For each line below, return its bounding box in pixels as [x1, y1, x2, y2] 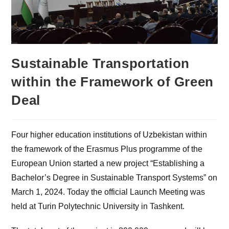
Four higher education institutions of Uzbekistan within [11, 130, 208, 140]
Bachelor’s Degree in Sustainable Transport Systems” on [11, 173, 218, 182]
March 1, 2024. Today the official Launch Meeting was [11, 188, 205, 197]
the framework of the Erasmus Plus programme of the [11, 145, 203, 154]
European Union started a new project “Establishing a [11, 159, 205, 168]
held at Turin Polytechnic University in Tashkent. [11, 202, 185, 211]
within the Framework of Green [11, 74, 214, 90]
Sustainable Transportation [11, 56, 190, 72]
